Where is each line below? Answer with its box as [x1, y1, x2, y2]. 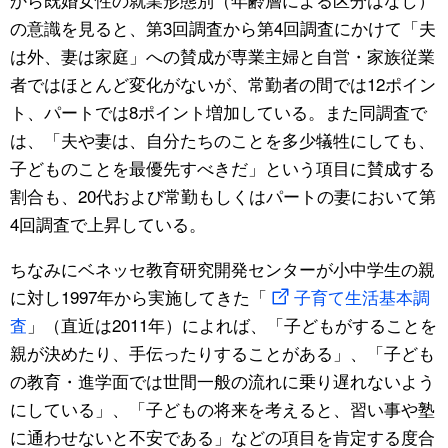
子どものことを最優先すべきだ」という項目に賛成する [10, 154, 435, 180]
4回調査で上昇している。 [10, 210, 206, 236]
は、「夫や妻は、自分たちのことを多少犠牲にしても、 [10, 126, 435, 152]
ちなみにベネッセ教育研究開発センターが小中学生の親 [10, 255, 435, 281]
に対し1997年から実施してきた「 [10, 283, 267, 309]
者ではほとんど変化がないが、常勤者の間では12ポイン [10, 70, 436, 96]
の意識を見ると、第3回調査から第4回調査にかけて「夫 [10, 14, 436, 40]
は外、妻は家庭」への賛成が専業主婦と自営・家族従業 [10, 42, 435, 68]
